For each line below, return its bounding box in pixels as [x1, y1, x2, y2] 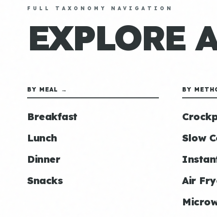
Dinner [27, 153, 60, 165]
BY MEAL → [27, 86, 67, 93]
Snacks [27, 174, 62, 186]
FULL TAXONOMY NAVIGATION [27, 5, 173, 12]
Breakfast [27, 110, 77, 123]
